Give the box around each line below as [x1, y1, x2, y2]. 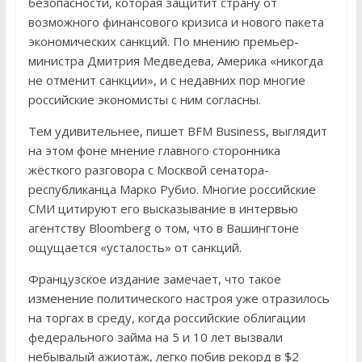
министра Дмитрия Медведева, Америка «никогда [27, 52, 323, 69]
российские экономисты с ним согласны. [27, 90, 261, 107]
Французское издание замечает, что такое [27, 270, 281, 287]
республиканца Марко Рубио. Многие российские [27, 180, 316, 197]
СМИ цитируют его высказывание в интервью [27, 200, 298, 217]
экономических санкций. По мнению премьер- [27, 32, 299, 49]
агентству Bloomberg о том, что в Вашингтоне [27, 219, 299, 236]
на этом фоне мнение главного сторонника [27, 141, 280, 158]
